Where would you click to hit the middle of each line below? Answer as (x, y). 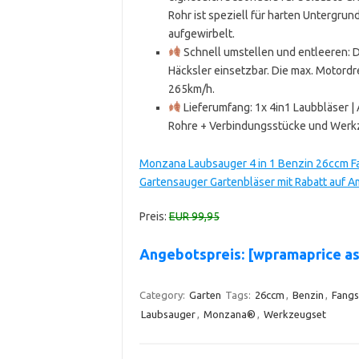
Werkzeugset (294, 314)
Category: (163, 294)
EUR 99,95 (194, 216)
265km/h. (191, 89)
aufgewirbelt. (201, 33)
